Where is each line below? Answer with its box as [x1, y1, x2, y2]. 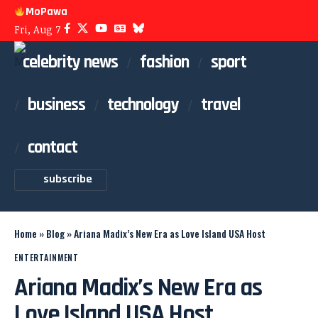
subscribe [43, 172, 92, 187]
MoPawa [26, 4, 68, 19]
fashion [140, 50, 189, 74]
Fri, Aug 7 [14, 23, 60, 36]
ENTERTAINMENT [14, 251, 79, 263]
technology [107, 93, 179, 116]
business [28, 93, 85, 116]
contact [28, 136, 77, 159]
